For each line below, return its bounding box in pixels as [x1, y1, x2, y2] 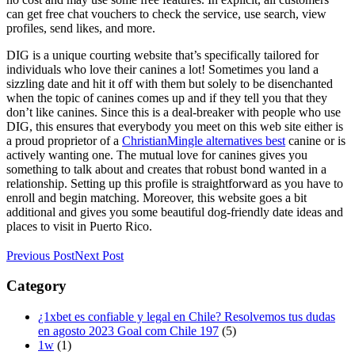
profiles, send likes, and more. [6, 21, 155, 35]
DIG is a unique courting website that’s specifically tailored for [6, 48, 319, 62]
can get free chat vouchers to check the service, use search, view [6, 6, 326, 21]
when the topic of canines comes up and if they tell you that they [6, 90, 327, 105]
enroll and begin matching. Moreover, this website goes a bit [6, 190, 307, 204]
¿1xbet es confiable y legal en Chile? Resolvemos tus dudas [38, 310, 335, 324]
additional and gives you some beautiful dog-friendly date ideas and [6, 204, 343, 219]
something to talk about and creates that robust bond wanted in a [6, 162, 326, 176]
